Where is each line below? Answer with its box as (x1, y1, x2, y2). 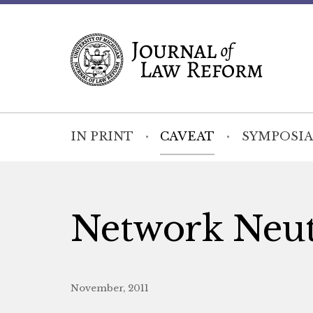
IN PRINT (70, 129, 133, 145)
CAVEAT (160, 129, 215, 145)
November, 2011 (70, 282, 149, 294)
